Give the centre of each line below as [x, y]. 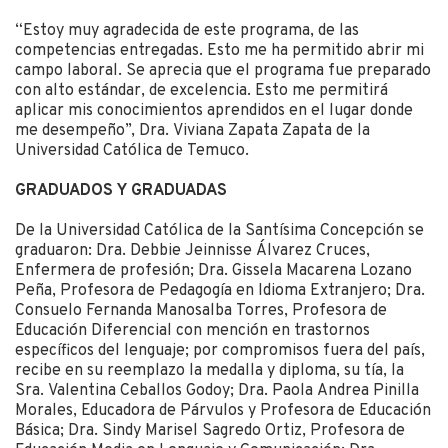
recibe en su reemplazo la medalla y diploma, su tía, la [209, 371]
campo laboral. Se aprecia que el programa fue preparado [223, 71]
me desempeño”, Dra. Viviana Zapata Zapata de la [192, 131]
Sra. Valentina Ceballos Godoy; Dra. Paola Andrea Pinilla [217, 391]
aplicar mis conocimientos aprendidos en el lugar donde [214, 111]
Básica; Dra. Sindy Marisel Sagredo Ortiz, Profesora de [210, 431]
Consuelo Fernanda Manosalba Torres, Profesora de [201, 311]
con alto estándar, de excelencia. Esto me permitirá [201, 91]
